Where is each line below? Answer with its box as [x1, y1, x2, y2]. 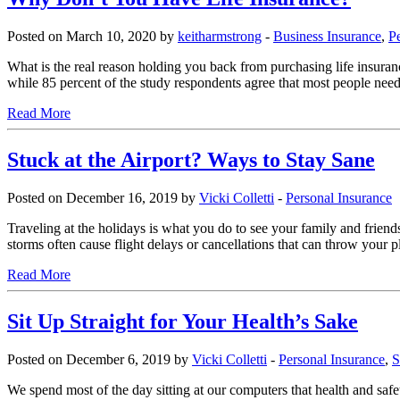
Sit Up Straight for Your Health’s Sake [7, 309, 358, 333]
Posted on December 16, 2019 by [7, 189, 199, 205]
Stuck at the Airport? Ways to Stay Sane [7, 147, 375, 171]
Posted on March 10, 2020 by [7, 29, 178, 45]
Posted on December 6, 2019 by [7, 351, 192, 367]
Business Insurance [273, 29, 381, 45]
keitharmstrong [178, 29, 262, 45]
